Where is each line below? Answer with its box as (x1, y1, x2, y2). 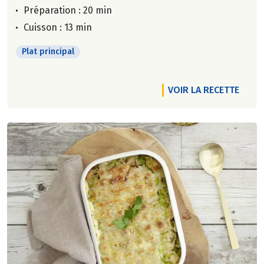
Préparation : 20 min (24, 4, 112, 16)
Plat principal (22, 46, 74, 57)
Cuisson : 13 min (24, 21, 92, 33)
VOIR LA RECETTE (168, 84, 239, 95)
